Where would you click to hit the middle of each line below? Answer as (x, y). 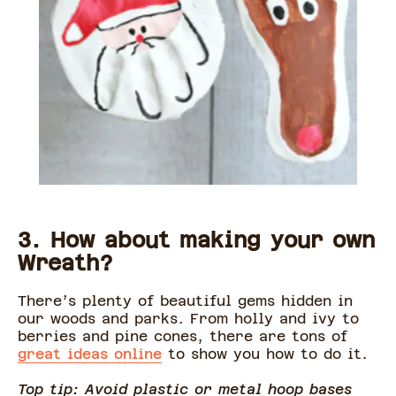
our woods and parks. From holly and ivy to (188, 319)
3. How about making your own (196, 240)
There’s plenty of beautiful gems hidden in (185, 301)
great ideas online (90, 354)
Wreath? (70, 263)
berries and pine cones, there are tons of (183, 336)
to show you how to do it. (268, 354)
